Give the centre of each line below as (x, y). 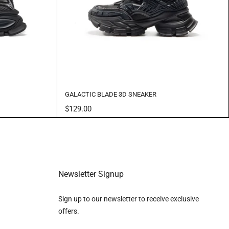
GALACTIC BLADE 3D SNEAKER (111, 94)
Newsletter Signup (91, 174)
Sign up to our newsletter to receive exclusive (129, 199)
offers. (69, 211)
